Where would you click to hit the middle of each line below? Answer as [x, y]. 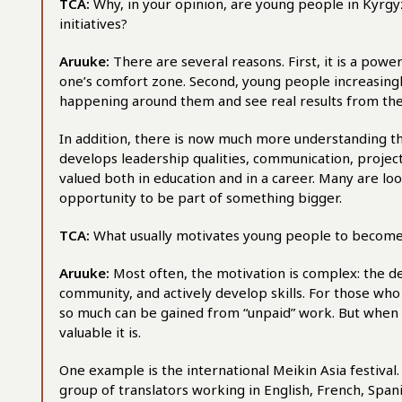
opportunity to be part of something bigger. [201, 197]
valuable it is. [100, 332]
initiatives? [93, 23]
